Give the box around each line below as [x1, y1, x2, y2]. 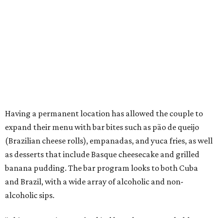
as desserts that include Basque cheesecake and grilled [5, 149, 200, 159]
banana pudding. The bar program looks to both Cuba [5, 163, 198, 173]
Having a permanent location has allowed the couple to [5, 108, 203, 118]
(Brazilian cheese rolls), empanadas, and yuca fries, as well [5, 135, 213, 145]
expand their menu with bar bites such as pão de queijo [5, 122, 199, 132]
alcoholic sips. [5, 190, 54, 200]
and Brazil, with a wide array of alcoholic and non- [5, 176, 183, 186]
